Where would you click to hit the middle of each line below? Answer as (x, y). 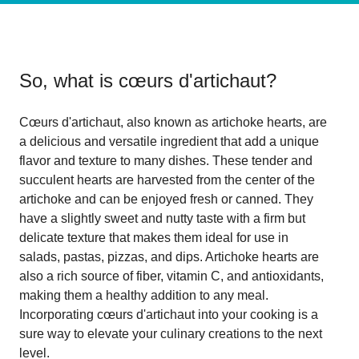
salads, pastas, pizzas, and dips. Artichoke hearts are (169, 256)
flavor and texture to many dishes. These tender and (166, 160)
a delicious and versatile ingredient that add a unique (169, 141)
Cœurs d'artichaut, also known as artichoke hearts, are (173, 122)
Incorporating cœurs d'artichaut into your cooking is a (169, 314)
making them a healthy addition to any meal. (144, 295)
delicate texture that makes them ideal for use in (154, 237)
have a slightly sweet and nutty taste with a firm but (162, 218)
